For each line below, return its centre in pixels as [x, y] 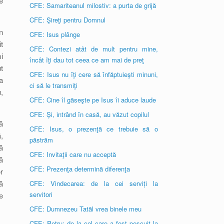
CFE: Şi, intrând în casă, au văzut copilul [89, 114]
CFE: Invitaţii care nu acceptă [73, 154]
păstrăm [41, 140]
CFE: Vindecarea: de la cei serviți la [94, 183]
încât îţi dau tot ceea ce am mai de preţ [87, 60]
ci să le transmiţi [54, 85]
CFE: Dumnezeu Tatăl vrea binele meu [86, 209]
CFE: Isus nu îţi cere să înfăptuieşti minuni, [94, 74]
